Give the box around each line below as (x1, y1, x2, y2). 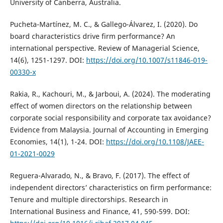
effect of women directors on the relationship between (9, 101, 192, 111)
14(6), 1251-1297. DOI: (9, 55, 86, 65)
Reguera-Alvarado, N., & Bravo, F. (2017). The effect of (9, 171, 190, 181)
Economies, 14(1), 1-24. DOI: (9, 137, 106, 147)
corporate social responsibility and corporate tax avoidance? (9, 113, 211, 123)
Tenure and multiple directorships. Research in (9, 195, 168, 205)
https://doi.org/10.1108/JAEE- (106, 137, 204, 147)
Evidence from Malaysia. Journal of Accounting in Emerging (9, 125, 209, 135)
